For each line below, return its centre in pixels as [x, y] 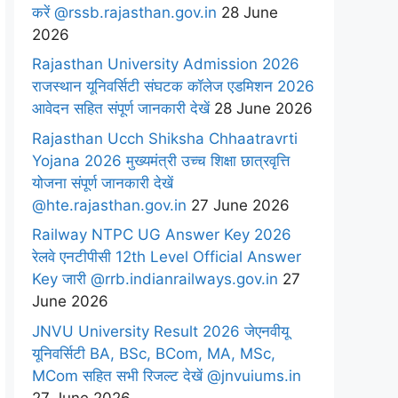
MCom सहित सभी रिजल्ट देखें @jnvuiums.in [167, 375]
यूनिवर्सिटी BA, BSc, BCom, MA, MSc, [154, 353]
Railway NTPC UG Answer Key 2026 [162, 235]
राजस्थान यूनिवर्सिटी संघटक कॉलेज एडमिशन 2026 [173, 86]
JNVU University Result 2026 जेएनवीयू [160, 331]
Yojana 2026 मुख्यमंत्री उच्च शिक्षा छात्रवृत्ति [161, 160]
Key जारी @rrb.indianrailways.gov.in [155, 279]
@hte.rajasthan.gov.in [109, 205]
